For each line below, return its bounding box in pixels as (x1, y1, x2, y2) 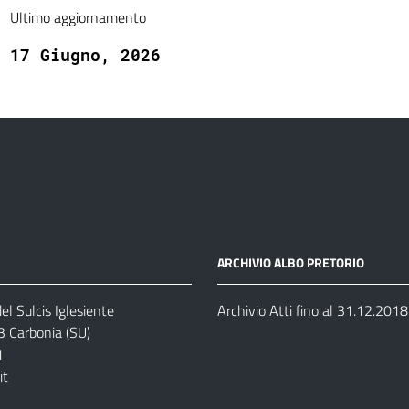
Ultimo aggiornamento (9, 6, 146, 28)
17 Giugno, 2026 (9, 44, 161, 66)
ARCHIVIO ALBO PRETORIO (216, 253, 364, 272)
